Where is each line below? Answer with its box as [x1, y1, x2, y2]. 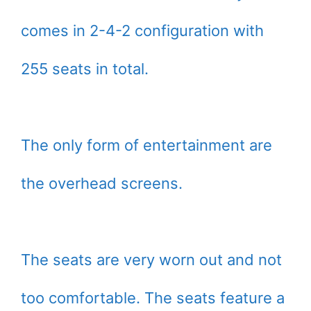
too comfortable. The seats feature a [21, 289, 285, 308]
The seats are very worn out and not [21, 251, 282, 269]
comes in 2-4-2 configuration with [21, 22, 264, 40]
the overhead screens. [21, 174, 183, 193]
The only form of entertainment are [21, 136, 272, 155]
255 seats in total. [21, 60, 149, 78]
